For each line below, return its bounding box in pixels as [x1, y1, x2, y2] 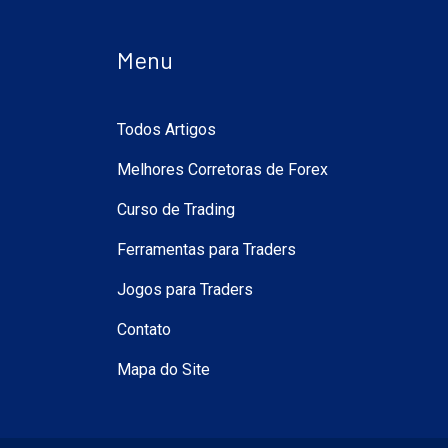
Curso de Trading [117, 200, 235, 220]
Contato [117, 320, 171, 340]
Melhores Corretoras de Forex [117, 160, 328, 180]
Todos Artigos [117, 120, 216, 140]
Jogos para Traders [117, 280, 253, 300]
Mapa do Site [117, 360, 210, 380]
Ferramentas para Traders [117, 240, 296, 260]
